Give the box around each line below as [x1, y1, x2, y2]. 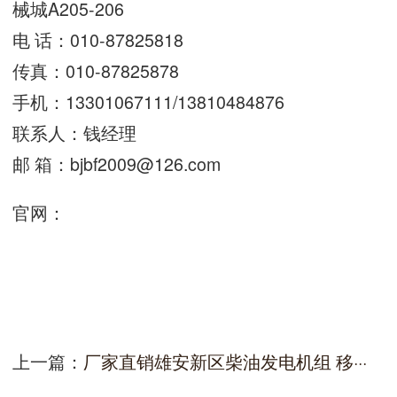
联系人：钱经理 [12, 120, 136, 146]
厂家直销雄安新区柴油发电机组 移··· [83, 347, 367, 374]
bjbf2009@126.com [70, 151, 221, 177]
